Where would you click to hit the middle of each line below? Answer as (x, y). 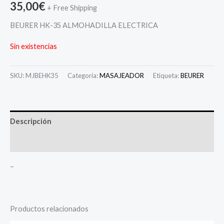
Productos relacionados (49, 209)
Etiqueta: (167, 75)
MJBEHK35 (42, 75)
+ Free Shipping (72, 7)
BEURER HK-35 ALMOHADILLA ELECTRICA (84, 25)
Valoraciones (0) (38, 141)
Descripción (31, 121)
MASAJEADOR (122, 75)
